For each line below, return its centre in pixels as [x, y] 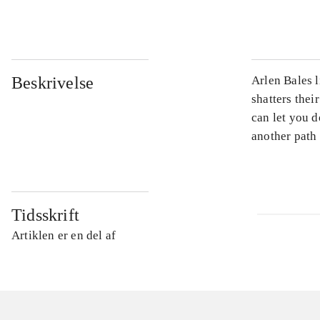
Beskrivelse [53, 83]
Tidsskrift [45, 215]
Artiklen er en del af [64, 235]
